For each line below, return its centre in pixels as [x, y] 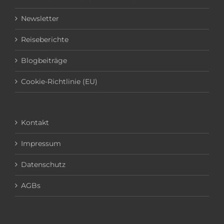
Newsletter [40, 18]
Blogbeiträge [44, 60]
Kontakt [35, 122]
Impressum [41, 143]
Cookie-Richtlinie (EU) [59, 81]
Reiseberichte [45, 39]
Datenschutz [43, 164]
